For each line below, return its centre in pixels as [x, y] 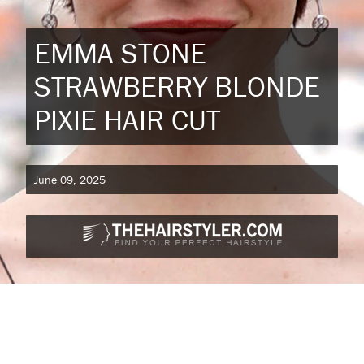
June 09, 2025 [70, 180]
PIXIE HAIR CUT [127, 119]
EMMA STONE [120, 52]
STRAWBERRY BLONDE [177, 86]
